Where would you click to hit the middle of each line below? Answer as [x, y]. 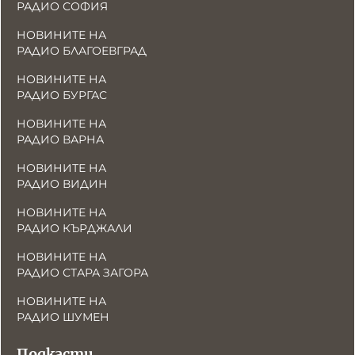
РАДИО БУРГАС [62, 95]
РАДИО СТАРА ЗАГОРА [82, 273]
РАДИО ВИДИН [62, 184]
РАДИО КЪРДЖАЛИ [74, 228]
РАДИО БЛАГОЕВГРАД [82, 51]
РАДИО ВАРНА [60, 139]
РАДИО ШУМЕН [63, 317]
